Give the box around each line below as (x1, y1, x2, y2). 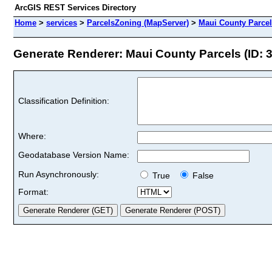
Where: (18, 131, 46, 141)
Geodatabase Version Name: (18, 149, 129, 160)
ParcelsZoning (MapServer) (87, 18, 189, 27)
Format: (18, 186, 49, 197)
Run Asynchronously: (18, 169, 99, 179)
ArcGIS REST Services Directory (15, 3, 136, 12)
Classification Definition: (18, 95, 109, 106)
